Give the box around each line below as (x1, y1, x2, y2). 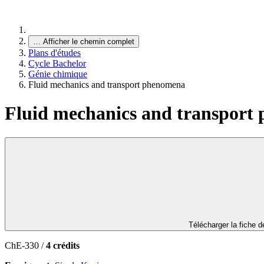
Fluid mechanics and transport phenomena (28, 80, 185, 90)
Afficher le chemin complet (43, 37, 134, 46)
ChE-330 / (5, 240, 46, 250)
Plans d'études (28, 48, 81, 58)
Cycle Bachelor (28, 58, 86, 68)
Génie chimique (28, 69, 87, 79)
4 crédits (46, 240, 80, 250)
